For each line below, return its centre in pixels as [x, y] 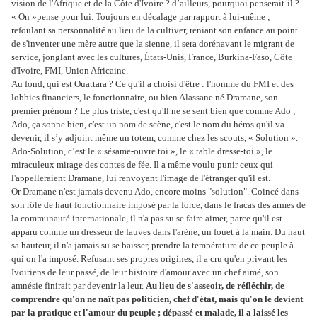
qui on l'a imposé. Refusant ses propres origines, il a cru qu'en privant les [149, 259]
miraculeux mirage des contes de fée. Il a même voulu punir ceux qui [142, 165]
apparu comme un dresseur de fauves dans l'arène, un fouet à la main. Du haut [158, 232]
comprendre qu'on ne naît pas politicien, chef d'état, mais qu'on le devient [157, 299]
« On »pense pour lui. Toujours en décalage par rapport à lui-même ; [141, 17]
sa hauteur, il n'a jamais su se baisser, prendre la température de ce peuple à [152, 246]
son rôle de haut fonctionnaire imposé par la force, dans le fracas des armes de [158, 205]
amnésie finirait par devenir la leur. [79, 286]
